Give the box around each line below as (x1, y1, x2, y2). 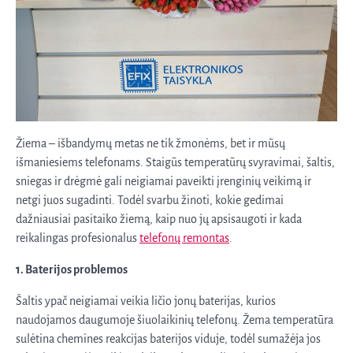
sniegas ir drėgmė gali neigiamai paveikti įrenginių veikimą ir (16, 175, 311, 188)
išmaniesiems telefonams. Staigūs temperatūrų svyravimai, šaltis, (16, 156, 335, 169)
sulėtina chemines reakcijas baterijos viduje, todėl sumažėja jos (16, 333, 321, 345)
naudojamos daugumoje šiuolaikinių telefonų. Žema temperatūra (16, 314, 333, 326)
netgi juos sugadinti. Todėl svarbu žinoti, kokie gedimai (16, 194, 284, 206)
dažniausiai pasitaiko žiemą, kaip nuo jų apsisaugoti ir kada (16, 213, 302, 225)
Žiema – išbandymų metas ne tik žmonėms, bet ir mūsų (16, 137, 285, 150)
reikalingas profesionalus (16, 232, 139, 244)
